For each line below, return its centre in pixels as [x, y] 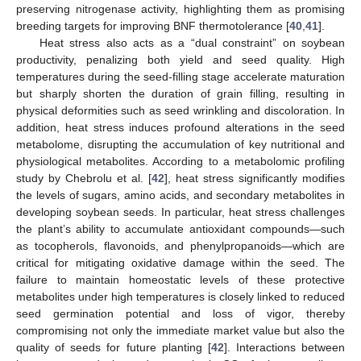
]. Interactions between [284, 347]
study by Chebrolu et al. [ [84, 178]
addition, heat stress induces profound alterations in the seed [180, 127]
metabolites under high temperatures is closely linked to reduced [180, 296]
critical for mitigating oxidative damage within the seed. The [180, 262]
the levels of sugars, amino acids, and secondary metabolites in [180, 195]
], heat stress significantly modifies [255, 178]
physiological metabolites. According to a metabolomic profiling [180, 161]
